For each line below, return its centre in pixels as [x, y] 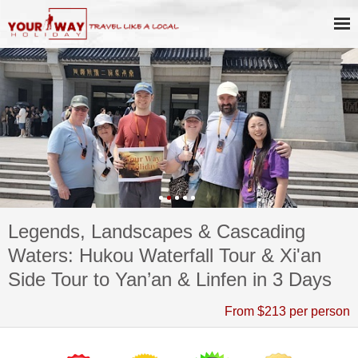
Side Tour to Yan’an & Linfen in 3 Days [170, 279]
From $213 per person [287, 311]
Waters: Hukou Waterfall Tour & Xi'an [165, 255]
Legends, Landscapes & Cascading [157, 231]
